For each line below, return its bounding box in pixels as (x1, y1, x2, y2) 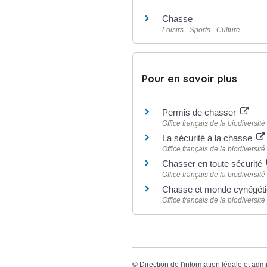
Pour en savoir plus (142, 72, 237, 85)
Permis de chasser (162, 107, 238, 118)
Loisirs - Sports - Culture (162, 26, 240, 34)
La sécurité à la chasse (162, 133, 254, 144)
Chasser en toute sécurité (162, 159, 265, 169)
